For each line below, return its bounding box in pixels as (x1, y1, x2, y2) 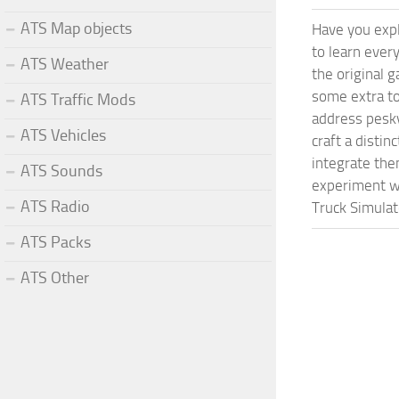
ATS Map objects (20, 18, 132, 38)
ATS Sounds (20, 160, 102, 181)
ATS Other (20, 267, 89, 288)
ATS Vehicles (20, 125, 106, 145)
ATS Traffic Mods (20, 89, 135, 110)
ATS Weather (20, 53, 109, 74)
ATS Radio (20, 196, 90, 216)
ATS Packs (20, 232, 91, 252)
